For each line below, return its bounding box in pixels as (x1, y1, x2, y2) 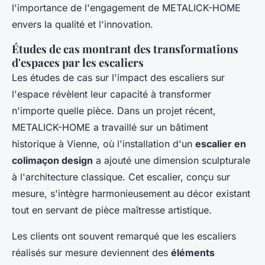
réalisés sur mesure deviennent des (12, 246, 171, 258)
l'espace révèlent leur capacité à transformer (12, 88, 211, 100)
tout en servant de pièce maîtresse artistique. (12, 203, 212, 216)
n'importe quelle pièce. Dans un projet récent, (12, 104, 216, 117)
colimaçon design (12, 154, 93, 166)
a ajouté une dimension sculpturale (93, 154, 250, 166)
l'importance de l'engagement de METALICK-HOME (12, 1, 241, 14)
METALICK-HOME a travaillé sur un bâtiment (12, 121, 208, 133)
